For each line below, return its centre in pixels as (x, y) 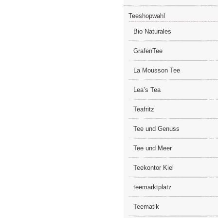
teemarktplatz (153, 187)
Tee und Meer (153, 148)
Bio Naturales (152, 31)
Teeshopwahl (147, 16)
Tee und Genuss (156, 129)
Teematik (146, 207)
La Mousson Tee (157, 70)
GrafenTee (148, 51)
